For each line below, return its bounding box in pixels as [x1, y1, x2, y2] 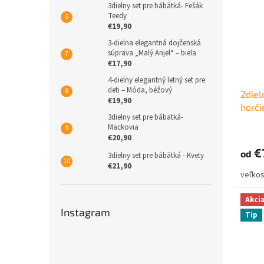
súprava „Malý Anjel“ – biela [108, 48, 196, 58]
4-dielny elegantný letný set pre [108, 75, 205, 85]
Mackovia [108, 122, 138, 133]
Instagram [61, 206, 110, 219]
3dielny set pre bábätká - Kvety [108, 150, 204, 161]
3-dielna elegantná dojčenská [108, 38, 201, 48]
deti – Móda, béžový [108, 85, 172, 95]
